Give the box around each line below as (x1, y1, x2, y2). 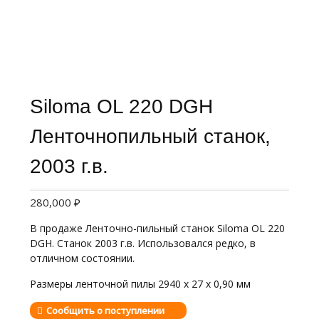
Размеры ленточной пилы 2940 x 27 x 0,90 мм (29, 276, 251, 291)
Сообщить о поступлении (46, 303, 164, 317)
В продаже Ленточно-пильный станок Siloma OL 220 (29, 221, 285, 235)
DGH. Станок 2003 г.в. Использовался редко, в (29, 236, 256, 250)
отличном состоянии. (29, 251, 135, 265)
